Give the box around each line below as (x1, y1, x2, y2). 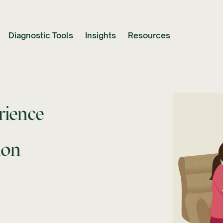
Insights (85, 30, 116, 41)
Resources (128, 30, 170, 41)
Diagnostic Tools (8, 30, 73, 41)
